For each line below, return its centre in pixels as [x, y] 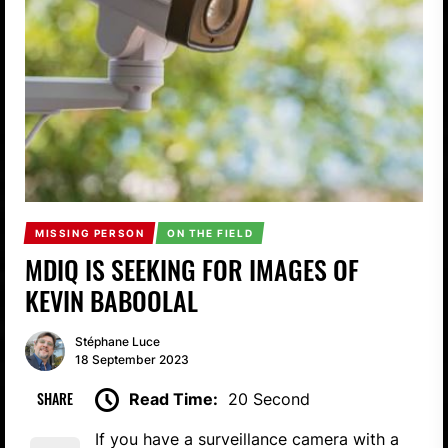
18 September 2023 [132, 359]
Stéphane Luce [117, 341]
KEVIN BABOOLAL [111, 300]
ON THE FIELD [210, 232]
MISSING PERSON [89, 232]
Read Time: [173, 398]
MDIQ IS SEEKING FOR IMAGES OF [192, 269]
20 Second [269, 398]
